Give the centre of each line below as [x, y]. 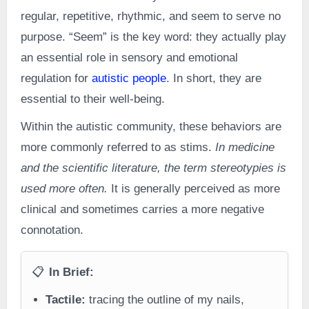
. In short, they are [213, 78]
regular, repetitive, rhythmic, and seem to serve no [150, 16]
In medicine [245, 147]
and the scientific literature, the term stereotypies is [153, 168]
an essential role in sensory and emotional [129, 57]
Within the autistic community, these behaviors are [151, 126]
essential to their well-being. [92, 99]
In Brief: [72, 272]
